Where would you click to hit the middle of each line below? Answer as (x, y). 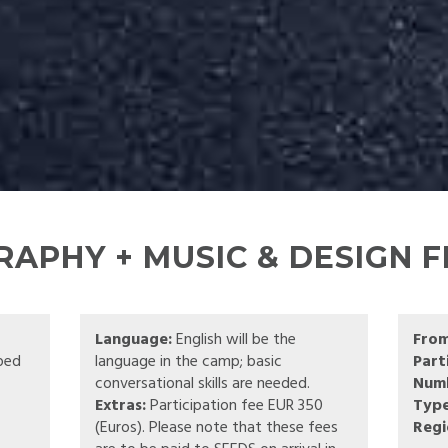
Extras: (120, 406)
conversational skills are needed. (202, 384)
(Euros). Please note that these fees (216, 428)
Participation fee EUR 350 (234, 406)
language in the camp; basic (188, 362)
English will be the (233, 340)
